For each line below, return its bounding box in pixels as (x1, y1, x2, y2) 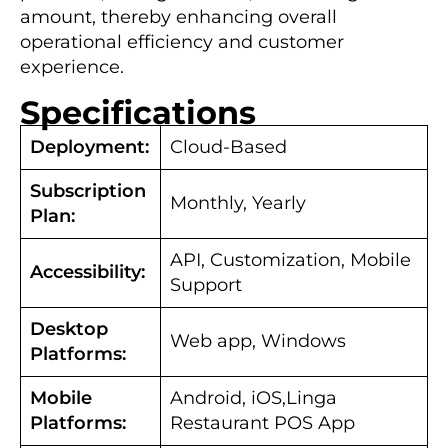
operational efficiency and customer (20, 30, 344, 53)
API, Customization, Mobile (170, 248, 411, 271)
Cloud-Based (170, 135, 287, 158)
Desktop (30, 317, 108, 340)
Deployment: (30, 135, 149, 158)
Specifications (20, 92, 256, 132)
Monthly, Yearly (170, 191, 306, 214)
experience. (20, 55, 124, 78)
